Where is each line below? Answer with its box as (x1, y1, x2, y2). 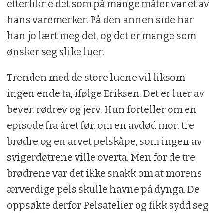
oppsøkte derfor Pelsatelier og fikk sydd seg (6, 199, 209, 211)
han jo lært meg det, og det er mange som (6, 30, 196, 42)
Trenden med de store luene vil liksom (6, 71, 185, 83)
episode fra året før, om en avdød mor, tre (6, 119, 194, 131)
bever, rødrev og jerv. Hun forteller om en (6, 103, 197, 115)
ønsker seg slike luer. (6, 46, 104, 58)
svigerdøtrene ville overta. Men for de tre (6, 151, 195, 163)
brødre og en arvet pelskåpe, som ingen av (6, 135, 202, 147)
